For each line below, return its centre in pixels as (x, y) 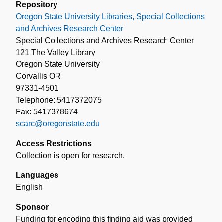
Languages (37, 175)
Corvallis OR (38, 76)
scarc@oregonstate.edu (58, 123)
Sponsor (32, 207)
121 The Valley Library (55, 52)
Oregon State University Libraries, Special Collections (110, 16)
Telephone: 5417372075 (59, 100)
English (29, 187)
